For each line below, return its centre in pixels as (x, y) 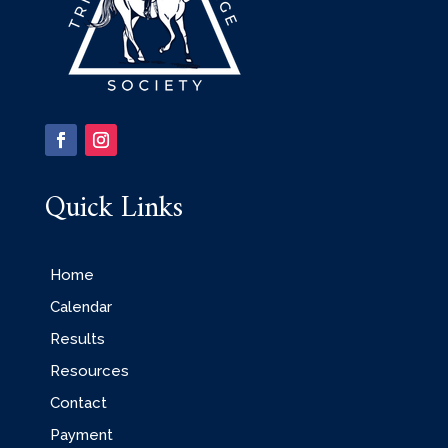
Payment (81, 435)
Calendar (80, 307)
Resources (89, 371)
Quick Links (113, 209)
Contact (78, 403)
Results (77, 339)
